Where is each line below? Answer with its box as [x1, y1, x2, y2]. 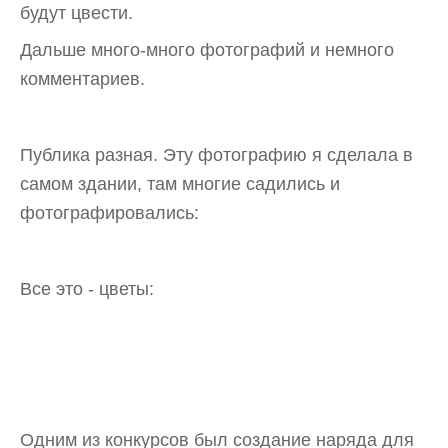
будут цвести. [20, 2, 133, 23]
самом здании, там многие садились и [20, 174, 340, 195]
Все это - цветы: [20, 278, 154, 299]
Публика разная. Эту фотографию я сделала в [20, 145, 413, 166]
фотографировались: [20, 203, 199, 224]
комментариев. [20, 69, 145, 90]
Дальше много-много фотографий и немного [20, 40, 394, 61]
